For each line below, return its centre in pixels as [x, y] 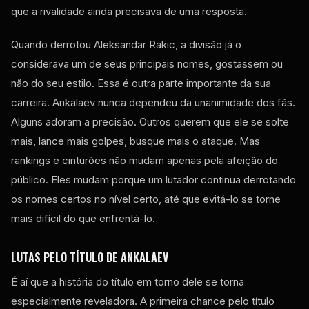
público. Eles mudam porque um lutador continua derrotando [153, 179]
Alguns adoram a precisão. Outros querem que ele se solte [150, 121]
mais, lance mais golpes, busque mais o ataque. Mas [136, 141]
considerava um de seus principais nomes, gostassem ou [147, 63]
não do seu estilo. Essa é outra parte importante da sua [141, 83]
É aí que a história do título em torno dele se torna [128, 281]
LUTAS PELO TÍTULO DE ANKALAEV [90, 257]
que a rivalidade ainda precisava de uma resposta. [129, 11]
